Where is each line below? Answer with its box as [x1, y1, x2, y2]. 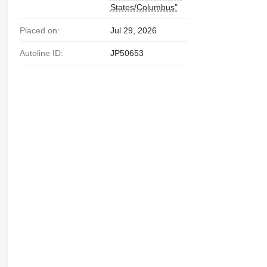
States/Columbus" [110, 2, 178, 13]
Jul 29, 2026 [110, 26, 157, 36]
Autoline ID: [24, 48, 63, 58]
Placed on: [24, 26, 60, 36]
